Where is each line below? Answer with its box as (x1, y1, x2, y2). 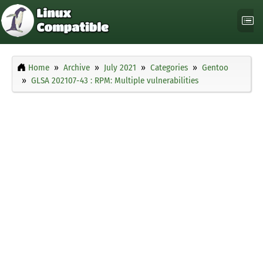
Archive (63, 62, 90, 73)
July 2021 (104, 62, 136, 73)
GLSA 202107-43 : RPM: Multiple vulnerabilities (31, 75, 198, 86)
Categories (150, 62, 188, 73)
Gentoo (202, 62, 228, 73)
